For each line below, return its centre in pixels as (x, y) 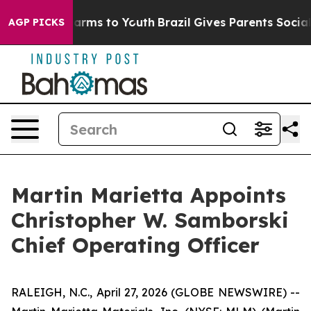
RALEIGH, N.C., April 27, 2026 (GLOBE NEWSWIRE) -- (155, 292)
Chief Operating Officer (135, 245)
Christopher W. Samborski (150, 220)
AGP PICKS (36, 22)
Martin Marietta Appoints (149, 195)
